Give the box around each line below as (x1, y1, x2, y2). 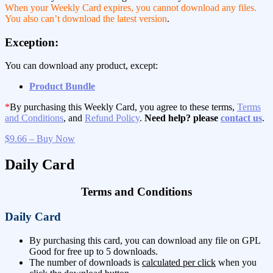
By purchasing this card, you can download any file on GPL (29, 235, 260, 246)
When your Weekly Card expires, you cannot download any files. (5, 2, 257, 13)
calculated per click (142, 257, 216, 268)
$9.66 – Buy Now (5, 133, 75, 144)
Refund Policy (85, 113, 140, 124)
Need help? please (144, 113, 221, 124)
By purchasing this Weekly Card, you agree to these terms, (10, 102, 237, 113)
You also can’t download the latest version (5, 13, 167, 24)
